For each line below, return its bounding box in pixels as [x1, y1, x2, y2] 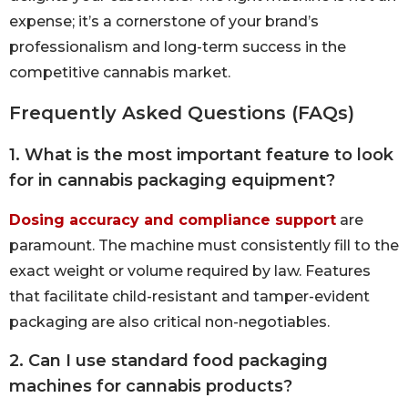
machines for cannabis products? [9, 376, 292, 397]
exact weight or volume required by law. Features [9, 261, 371, 280]
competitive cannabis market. [9, 63, 230, 81]
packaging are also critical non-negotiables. [9, 312, 330, 331]
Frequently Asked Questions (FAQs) [9, 101, 354, 124]
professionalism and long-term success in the [9, 37, 346, 56]
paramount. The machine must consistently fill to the [9, 236, 399, 254]
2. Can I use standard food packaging [9, 351, 328, 372]
